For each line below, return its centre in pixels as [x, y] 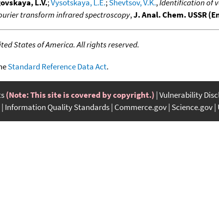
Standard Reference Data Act [57, 66]
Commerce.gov [141, 107]
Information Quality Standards [57, 107]
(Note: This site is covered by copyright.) [80, 95]
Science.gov [192, 107]
